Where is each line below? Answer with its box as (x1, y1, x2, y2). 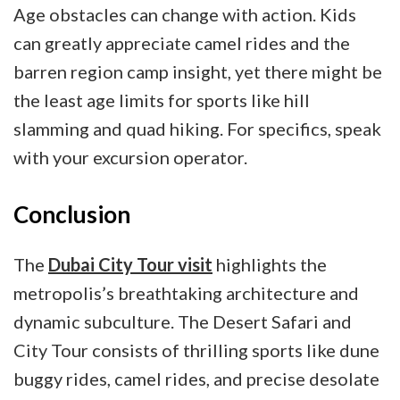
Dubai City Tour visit (48, 253, 212, 275)
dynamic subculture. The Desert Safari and (13, 310, 352, 332)
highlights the (212, 253, 327, 275)
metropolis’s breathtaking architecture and (13, 281, 359, 304)
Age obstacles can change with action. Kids (13, 4, 356, 26)
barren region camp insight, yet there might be (13, 61, 382, 83)
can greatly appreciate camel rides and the (13, 32, 350, 54)
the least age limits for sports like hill (13, 89, 310, 112)
